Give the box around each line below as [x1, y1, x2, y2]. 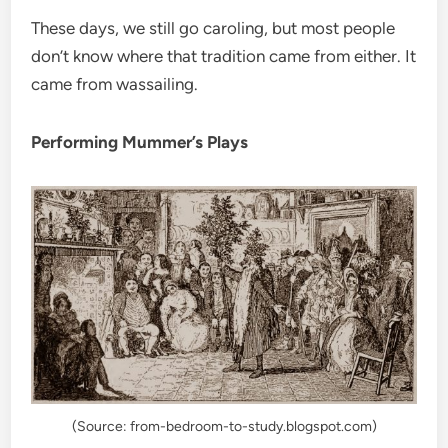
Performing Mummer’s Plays [31, 132, 249, 153]
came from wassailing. [31, 74, 199, 95]
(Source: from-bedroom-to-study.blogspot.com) [71, 418, 377, 436]
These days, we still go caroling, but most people [31, 18, 396, 39]
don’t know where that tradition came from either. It [31, 46, 417, 67]
